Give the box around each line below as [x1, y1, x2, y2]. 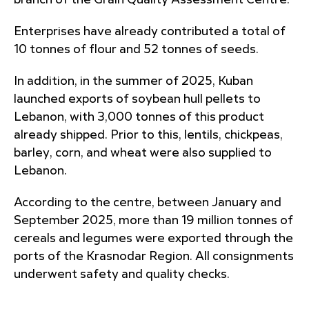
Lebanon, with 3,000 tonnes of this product [14, 111, 264, 123]
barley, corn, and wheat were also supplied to [14, 147, 272, 159]
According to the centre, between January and [14, 197, 281, 209]
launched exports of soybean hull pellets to [14, 93, 261, 106]
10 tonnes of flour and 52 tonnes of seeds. [14, 43, 259, 56]
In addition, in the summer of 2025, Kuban [14, 75, 253, 88]
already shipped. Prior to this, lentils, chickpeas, [14, 129, 283, 141]
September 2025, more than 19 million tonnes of [14, 215, 293, 227]
